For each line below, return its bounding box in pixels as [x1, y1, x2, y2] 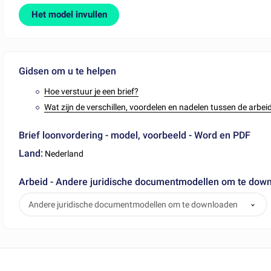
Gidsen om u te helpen [19, 65, 117, 77]
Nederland [43, 148, 84, 158]
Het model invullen [31, 9, 107, 21]
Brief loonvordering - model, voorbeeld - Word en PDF [19, 129, 251, 141]
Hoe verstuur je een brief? [44, 87, 139, 97]
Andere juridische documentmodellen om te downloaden [28, 199, 238, 209]
